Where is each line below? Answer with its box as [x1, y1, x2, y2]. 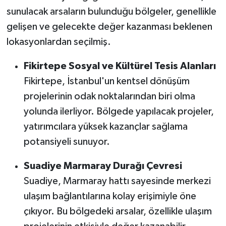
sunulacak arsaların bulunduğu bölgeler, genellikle [6, 6, 216, 17]
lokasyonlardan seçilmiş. [6, 36, 111, 47]
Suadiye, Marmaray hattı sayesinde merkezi [23, 176, 211, 186]
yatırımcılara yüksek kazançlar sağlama [23, 121, 188, 132]
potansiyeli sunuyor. [23, 136, 110, 147]
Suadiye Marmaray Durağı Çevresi [23, 160, 182, 171]
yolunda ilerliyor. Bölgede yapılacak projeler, [23, 106, 214, 117]
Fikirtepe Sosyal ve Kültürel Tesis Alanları [23, 61, 216, 71]
